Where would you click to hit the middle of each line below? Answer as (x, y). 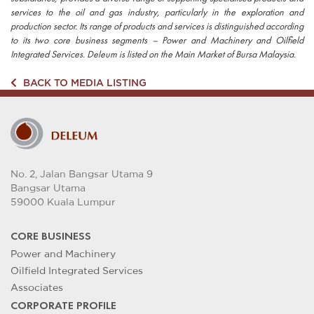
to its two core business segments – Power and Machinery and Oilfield (157, 40)
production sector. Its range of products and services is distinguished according (157, 26)
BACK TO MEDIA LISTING (83, 82)
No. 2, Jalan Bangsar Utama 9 (82, 173)
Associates (37, 287)
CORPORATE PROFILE (63, 305)
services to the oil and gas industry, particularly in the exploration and (157, 12)
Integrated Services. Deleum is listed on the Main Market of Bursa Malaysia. (153, 54)
